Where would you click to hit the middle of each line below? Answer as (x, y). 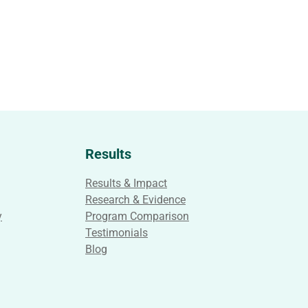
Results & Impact (126, 183)
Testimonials (116, 233)
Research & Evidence (135, 200)
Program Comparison (137, 216)
